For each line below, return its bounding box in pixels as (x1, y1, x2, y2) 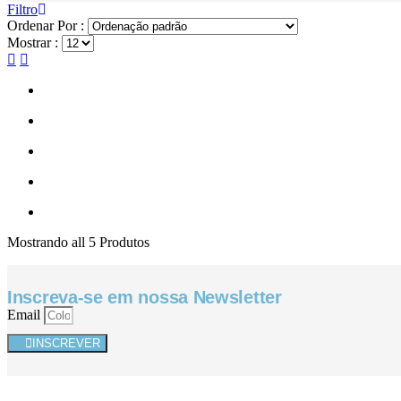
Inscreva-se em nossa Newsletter (7, 287, 282, 308)
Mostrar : (7, 35, 58, 51)
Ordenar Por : (7, 18, 84, 34)
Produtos (96, 235, 149, 251)
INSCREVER (32, 337, 100, 351)
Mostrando (7, 235, 72, 251)
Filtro (7, 2, 38, 18)
